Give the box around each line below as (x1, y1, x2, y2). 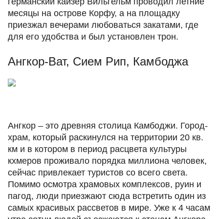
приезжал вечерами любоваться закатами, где (8, 20, 198, 30)
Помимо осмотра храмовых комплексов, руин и (8, 179, 201, 189)
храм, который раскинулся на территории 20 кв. (8, 132, 203, 142)
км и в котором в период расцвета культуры (8, 144, 187, 154)
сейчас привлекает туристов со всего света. (8, 168, 188, 177)
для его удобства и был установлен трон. (8, 32, 178, 42)
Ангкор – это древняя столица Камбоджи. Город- (8, 121, 208, 131)
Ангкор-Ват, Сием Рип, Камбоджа (8, 55, 188, 68)
